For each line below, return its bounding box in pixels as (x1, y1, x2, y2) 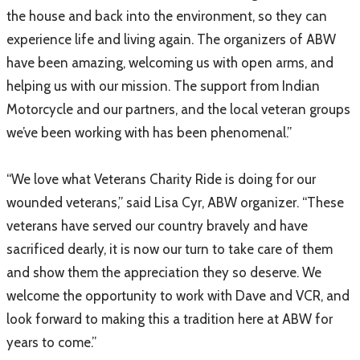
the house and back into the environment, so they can (6, 7, 327, 24)
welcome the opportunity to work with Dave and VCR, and (6, 287, 350, 304)
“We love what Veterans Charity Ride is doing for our (6, 170, 316, 187)
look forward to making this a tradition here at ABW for (6, 310, 333, 327)
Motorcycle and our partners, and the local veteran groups (6, 100, 350, 117)
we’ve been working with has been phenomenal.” (6, 124, 292, 141)
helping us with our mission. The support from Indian (6, 77, 320, 94)
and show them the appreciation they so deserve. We (6, 264, 321, 280)
